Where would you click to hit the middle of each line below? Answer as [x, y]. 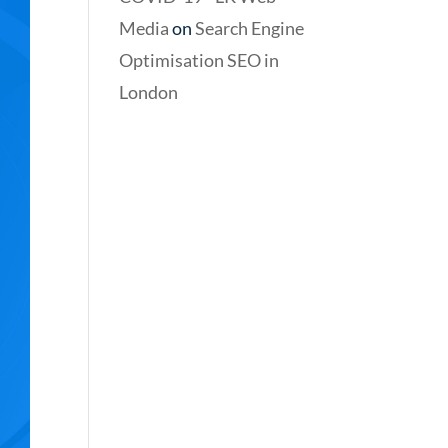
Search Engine [250, 28]
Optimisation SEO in [199, 60]
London [149, 92]
